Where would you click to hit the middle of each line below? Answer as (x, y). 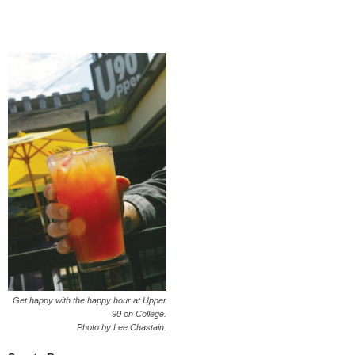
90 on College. (139, 314)
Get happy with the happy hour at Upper (90, 300)
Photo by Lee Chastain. (122, 327)
